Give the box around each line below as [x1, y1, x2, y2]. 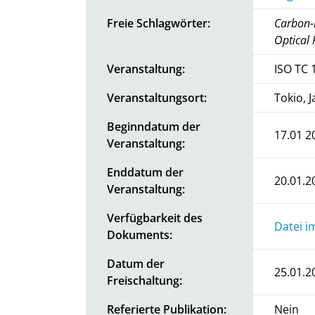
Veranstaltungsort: [107, 89, 207, 105]
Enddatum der [107, 164, 184, 180]
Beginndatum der [107, 118, 200, 134]
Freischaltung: [107, 272, 182, 288]
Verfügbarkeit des [107, 210, 202, 226]
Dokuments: [107, 226, 172, 243]
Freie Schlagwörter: [107, 15, 210, 31]
